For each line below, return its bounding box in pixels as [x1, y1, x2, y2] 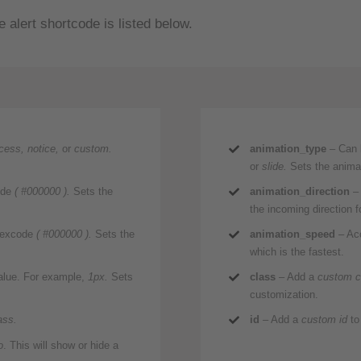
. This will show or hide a [3, 338, 119, 351]
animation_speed [250, 228, 336, 241]
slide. [259, 160, 288, 173]
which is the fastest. [250, 246, 345, 259]
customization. [250, 288, 319, 301]
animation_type [250, 143, 327, 156]
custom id [301, 313, 348, 326]
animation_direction [250, 185, 351, 198]
